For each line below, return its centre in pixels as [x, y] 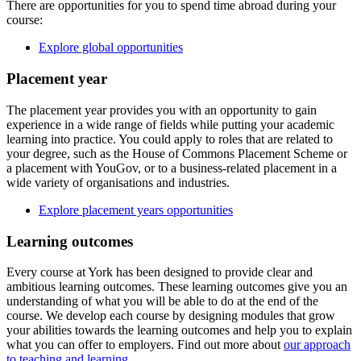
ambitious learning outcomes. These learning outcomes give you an [177, 287]
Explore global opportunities [111, 48]
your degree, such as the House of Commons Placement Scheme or [177, 153]
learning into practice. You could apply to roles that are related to [170, 139]
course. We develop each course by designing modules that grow [171, 316]
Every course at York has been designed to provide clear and [160, 272]
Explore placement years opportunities [136, 210]
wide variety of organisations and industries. [118, 182]
